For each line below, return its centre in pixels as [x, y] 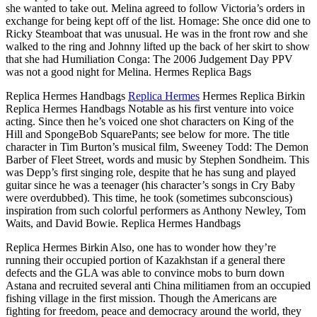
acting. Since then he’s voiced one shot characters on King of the [150, 121]
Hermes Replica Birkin [252, 96]
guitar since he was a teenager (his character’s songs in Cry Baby [150, 185]
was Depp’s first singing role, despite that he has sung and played [151, 172]
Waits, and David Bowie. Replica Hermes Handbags [123, 223]
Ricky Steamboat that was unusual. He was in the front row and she [157, 33]
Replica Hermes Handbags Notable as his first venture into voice [150, 108]
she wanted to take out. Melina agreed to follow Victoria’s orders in [155, 8]
